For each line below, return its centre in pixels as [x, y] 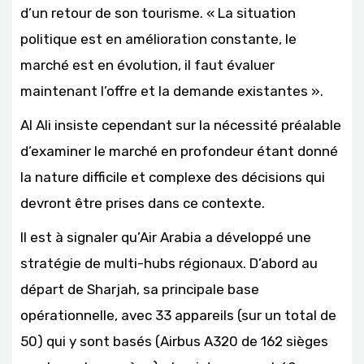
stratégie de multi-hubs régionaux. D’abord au [169, 263]
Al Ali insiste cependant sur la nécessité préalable [181, 125]
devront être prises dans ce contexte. [143, 203]
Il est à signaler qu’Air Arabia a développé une [166, 237]
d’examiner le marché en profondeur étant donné [179, 151]
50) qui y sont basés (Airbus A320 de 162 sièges [174, 341]
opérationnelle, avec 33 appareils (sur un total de [178, 315]
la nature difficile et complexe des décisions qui [173, 177]
